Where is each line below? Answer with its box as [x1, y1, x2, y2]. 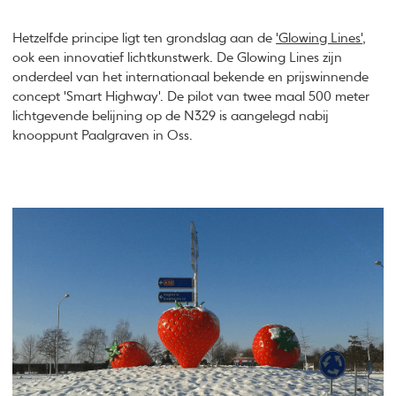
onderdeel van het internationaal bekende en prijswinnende [12, 71, 369, 85]
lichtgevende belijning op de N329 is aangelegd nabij [12, 110, 330, 124]
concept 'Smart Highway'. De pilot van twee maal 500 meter [12, 90, 370, 104]
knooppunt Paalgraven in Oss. [12, 129, 194, 143]
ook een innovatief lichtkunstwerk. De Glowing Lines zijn [12, 51, 343, 65]
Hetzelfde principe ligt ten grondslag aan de [12, 32, 277, 46]
